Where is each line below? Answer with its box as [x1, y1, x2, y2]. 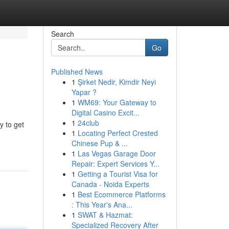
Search [51, 29, 74, 39]
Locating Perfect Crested [77, 128, 158, 138]
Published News [51, 66, 103, 77]
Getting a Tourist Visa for [77, 169, 158, 179]
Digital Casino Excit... [71, 107, 140, 118]
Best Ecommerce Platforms [77, 189, 166, 199]
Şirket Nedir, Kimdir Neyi [77, 77, 156, 87]
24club [77, 118, 99, 128]
